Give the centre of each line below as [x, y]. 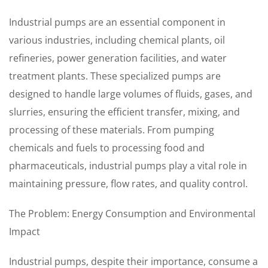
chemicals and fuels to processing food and [107, 148]
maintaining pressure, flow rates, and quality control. [128, 184]
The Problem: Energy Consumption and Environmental [132, 214]
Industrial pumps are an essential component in [117, 22]
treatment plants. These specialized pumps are [115, 76]
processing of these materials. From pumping [112, 130]
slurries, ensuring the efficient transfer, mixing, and [124, 112]
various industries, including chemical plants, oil [117, 40]
